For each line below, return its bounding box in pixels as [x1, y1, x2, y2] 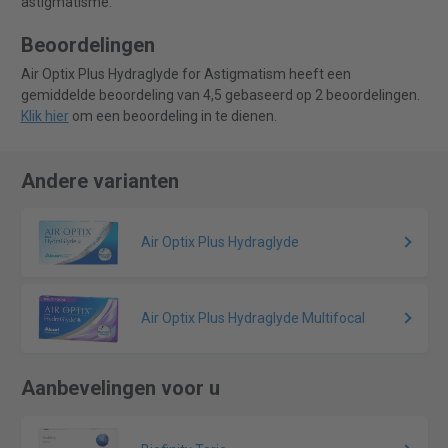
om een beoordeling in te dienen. [68, 108, 277, 125]
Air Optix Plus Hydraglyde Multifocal [141, 310, 366, 327]
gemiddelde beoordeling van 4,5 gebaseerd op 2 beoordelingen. [20, 87, 420, 104]
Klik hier [20, 108, 69, 125]
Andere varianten [20, 169, 179, 194]
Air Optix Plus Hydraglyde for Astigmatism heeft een [20, 66, 351, 83]
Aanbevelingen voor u [20, 376, 220, 401]
